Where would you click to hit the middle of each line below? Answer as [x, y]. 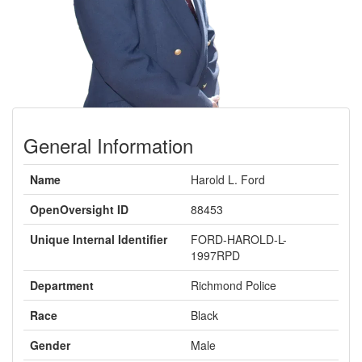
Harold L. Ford [228, 179]
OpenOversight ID [79, 209]
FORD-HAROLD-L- [239, 239]
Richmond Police [234, 285]
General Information [108, 145]
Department [62, 285]
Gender [50, 345]
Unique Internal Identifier [99, 239]
